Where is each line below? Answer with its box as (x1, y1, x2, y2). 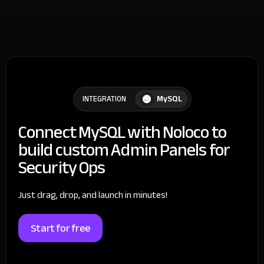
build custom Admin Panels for (18, 133, 230, 166)
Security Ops (18, 150, 105, 184)
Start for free (31, 217, 90, 238)
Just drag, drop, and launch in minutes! (18, 186, 167, 204)
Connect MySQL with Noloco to (18, 115, 226, 148)
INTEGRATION (82, 91, 126, 106)
